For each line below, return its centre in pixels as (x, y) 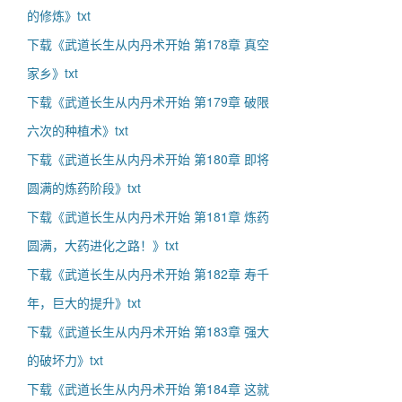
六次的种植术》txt (78, 130)
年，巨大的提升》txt (84, 302)
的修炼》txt (59, 15)
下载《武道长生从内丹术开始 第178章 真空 (148, 44)
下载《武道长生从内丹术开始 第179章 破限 (148, 101)
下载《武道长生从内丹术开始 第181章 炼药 (148, 216)
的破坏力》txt (65, 360)
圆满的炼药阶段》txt (84, 188)
